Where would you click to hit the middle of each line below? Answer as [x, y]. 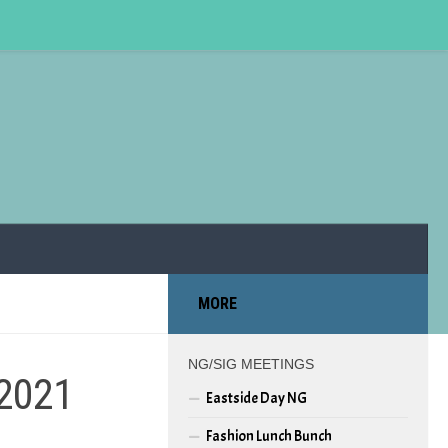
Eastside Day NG [256, 398]
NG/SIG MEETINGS [251, 363]
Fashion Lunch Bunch [269, 436]
